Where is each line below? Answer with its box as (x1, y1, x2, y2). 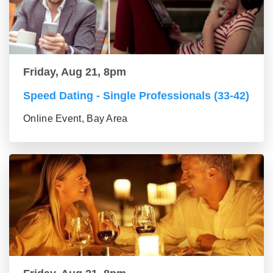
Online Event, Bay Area (23, 113, 128, 124)
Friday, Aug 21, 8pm (23, 66, 126, 79)
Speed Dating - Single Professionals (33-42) (23, 90, 249, 102)
